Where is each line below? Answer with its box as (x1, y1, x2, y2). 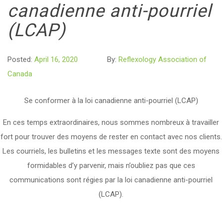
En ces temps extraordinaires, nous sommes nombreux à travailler (3, 118, 219, 127)
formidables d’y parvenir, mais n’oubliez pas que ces (27, 161, 195, 170)
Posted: (7, 55, 34, 64)
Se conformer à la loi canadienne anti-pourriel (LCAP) (24, 96, 198, 105)
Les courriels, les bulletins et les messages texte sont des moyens (2, 147, 220, 156)
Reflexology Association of (118, 55, 207, 64)
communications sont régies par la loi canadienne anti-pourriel (9, 175, 213, 184)
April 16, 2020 (34, 55, 78, 64)
